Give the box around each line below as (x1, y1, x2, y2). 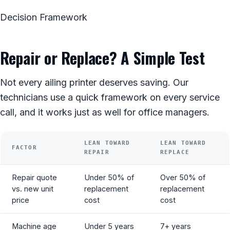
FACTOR (12, 144, 37, 151)
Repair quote (12, 172, 57, 182)
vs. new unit (12, 184, 53, 193)
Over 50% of (160, 172, 205, 182)
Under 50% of (84, 172, 134, 182)
